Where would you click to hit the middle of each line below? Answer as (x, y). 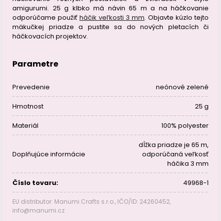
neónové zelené (182, 87)
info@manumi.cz (38, 210)
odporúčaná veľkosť (175, 154)
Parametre (35, 64)
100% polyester (185, 126)
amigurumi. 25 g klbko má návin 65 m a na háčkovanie (110, 8)
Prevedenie (31, 87)
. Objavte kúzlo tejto (177, 18)
